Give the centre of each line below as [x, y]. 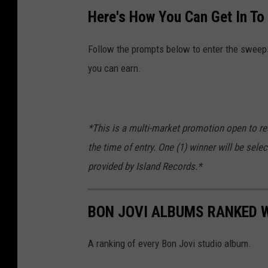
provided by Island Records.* [145, 166]
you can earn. [115, 68]
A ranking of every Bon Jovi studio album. [170, 243]
